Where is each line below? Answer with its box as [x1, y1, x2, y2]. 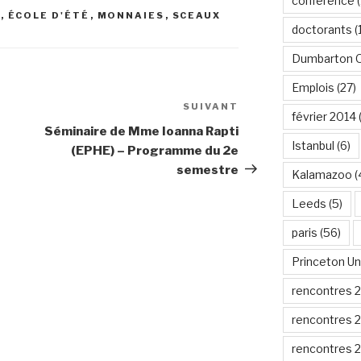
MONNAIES [97, 9, 165, 21]
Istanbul [291, 139, 334, 152]
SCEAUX [172, 9, 222, 21]
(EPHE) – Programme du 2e [71, 143, 239, 158]
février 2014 [291, 110, 356, 123]
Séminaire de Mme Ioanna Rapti [44, 123, 239, 139]
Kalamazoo [291, 168, 352, 181]
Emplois [291, 81, 334, 94]
